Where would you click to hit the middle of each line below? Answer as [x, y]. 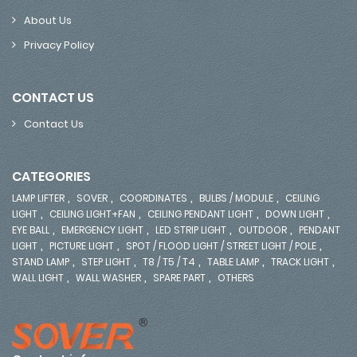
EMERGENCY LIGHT [102, 230]
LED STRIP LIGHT [191, 230]
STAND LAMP [41, 262]
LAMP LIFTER [38, 198]
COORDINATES [153, 198]
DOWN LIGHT [295, 214]
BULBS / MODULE [236, 198]
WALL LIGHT [38, 278]
